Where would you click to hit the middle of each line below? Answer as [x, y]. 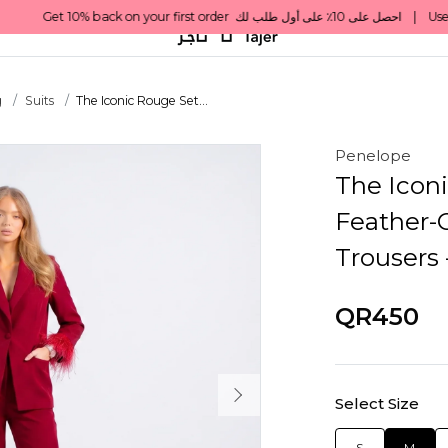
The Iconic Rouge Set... [142, 100]
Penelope [372, 155]
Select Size [376, 403]
